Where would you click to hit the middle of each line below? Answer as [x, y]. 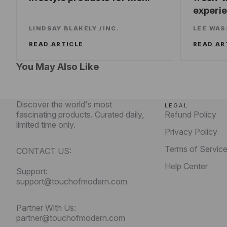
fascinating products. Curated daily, [80, 114]
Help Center [186, 166]
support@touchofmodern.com [72, 181]
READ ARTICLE [56, 44]
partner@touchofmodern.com [71, 218]
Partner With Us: [46, 207]
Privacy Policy [191, 131]
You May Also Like [58, 66]
